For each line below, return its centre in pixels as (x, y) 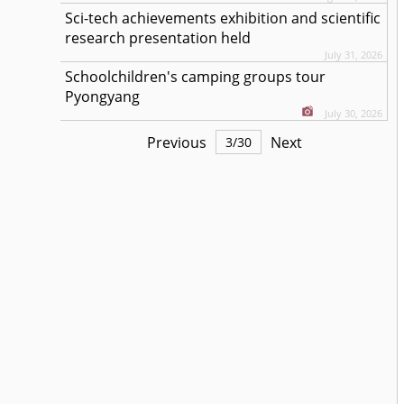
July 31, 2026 (354, 55)
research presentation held (158, 38)
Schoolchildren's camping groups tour (196, 77)
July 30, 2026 (354, 113)
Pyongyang (103, 96)
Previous (176, 142)
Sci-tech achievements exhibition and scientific (223, 18)
